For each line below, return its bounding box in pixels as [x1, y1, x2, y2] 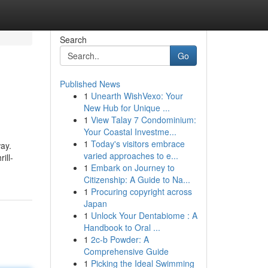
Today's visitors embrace [90, 138, 185, 150]
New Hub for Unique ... [83, 102, 170, 114]
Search [59, 33, 87, 45]
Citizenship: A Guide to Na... [83, 173, 190, 185]
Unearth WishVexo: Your [90, 90, 183, 102]
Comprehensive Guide [83, 245, 169, 257]
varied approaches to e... [83, 150, 178, 162]
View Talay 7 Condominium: [90, 114, 196, 126]
